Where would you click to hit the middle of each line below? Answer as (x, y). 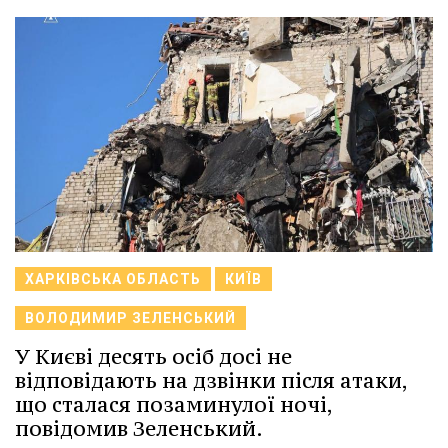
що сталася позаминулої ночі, (173, 404)
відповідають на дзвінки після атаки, (211, 380)
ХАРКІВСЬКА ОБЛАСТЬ (113, 278)
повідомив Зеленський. (139, 428)
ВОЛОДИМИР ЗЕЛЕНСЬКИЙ (130, 317)
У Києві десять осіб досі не (153, 356)
